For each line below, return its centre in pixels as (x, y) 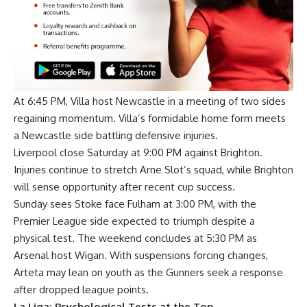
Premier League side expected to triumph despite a (134, 221)
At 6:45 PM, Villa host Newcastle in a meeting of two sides (150, 101)
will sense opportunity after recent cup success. (124, 186)
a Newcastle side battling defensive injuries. (116, 135)
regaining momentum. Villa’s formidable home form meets (150, 118)
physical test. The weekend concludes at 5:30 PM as (135, 238)
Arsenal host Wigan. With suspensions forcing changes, (141, 255)
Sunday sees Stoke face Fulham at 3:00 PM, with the (135, 204)
